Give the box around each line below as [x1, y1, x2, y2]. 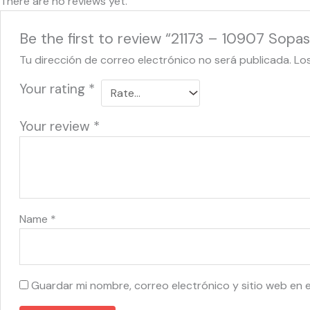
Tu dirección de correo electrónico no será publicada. [19, 52, 291, 67]
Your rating [19, 80, 89, 98]
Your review [19, 117, 93, 135]
